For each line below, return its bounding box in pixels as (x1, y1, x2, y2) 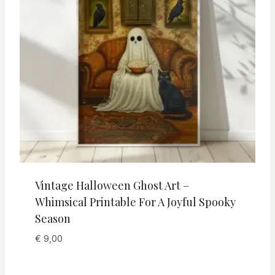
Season (34, 211, 71, 227)
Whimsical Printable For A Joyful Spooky (34, 195, 236, 210)
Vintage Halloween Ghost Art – (34, 178, 189, 193)
